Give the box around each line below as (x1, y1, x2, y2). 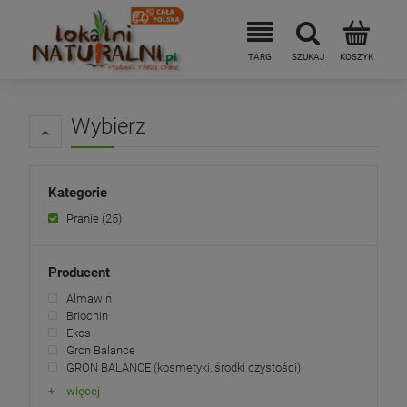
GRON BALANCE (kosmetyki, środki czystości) (66, 361, 301, 374)
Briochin (66, 309, 108, 323)
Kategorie (48, 184, 107, 201)
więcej (66, 383, 100, 398)
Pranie (66, 212, 99, 225)
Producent (48, 264, 110, 281)
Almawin (66, 292, 112, 305)
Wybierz (71, 114, 146, 139)
